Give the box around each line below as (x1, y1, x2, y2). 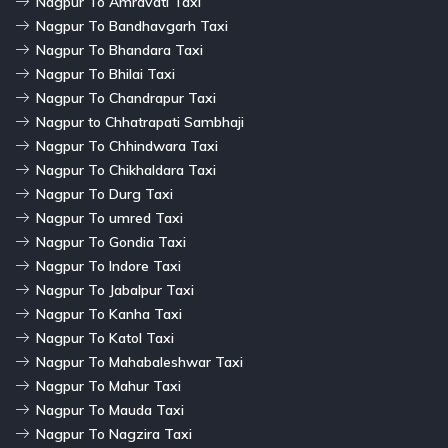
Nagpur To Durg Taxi (36, 184, 173, 203)
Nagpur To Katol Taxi (36, 328, 174, 347)
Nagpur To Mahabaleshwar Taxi (36, 352, 243, 371)
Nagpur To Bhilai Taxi (36, 64, 175, 83)
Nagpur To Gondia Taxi (36, 232, 186, 251)
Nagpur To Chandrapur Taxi (36, 88, 216, 107)
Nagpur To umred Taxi (36, 208, 183, 227)
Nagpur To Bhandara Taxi (36, 40, 203, 59)
